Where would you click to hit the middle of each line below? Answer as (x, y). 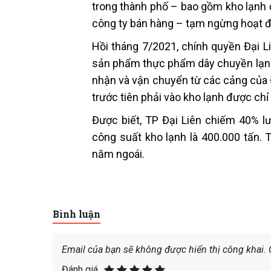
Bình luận (77, 214)
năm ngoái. (118, 154)
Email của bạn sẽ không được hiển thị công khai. (164, 249)
